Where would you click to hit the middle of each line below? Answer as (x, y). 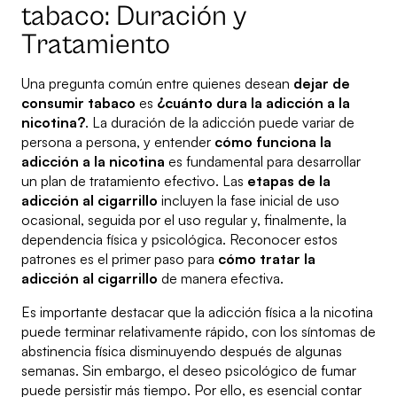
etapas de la (289, 181)
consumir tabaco (78, 103)
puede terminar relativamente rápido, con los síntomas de (198, 332)
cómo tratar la (267, 259)
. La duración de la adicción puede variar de (220, 123)
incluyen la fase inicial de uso (249, 201)
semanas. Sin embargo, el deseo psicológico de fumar (189, 371)
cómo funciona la (273, 142)
